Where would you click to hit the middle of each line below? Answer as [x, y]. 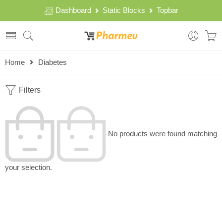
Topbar [165, 10]
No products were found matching [162, 134]
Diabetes [53, 62]
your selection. [28, 168]
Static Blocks [124, 10]
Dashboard [74, 10]
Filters [29, 90]
